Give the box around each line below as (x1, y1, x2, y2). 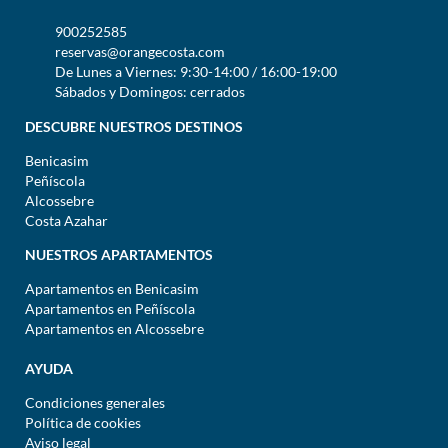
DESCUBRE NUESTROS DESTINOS (25, 118, 243, 136)
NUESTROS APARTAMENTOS (25, 246, 213, 264)
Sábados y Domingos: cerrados (55, 83, 245, 101)
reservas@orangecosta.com (55, 43, 225, 61)
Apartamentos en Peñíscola (25, 300, 195, 318)
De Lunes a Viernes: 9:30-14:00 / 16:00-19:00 (55, 63, 337, 81)
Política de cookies (25, 414, 141, 432)
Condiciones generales (25, 394, 165, 412)
